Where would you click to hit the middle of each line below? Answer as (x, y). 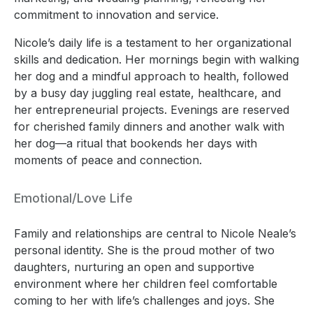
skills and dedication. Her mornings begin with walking (156, 59)
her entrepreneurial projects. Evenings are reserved (152, 109)
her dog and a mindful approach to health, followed (151, 76)
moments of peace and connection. (108, 160)
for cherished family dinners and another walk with (149, 126)
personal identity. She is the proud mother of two (144, 250)
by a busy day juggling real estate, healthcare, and (147, 93)
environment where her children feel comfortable (146, 283)
